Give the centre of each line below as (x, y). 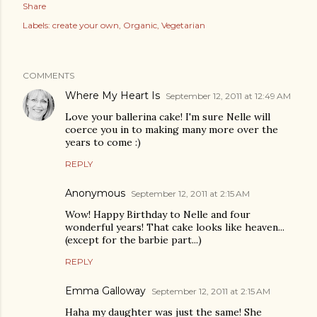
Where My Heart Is (113, 95)
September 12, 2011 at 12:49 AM (228, 96)
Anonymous (95, 193)
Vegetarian (183, 25)
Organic (140, 25)
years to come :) (103, 142)
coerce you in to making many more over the (172, 129)
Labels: (36, 25)
